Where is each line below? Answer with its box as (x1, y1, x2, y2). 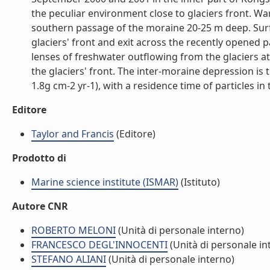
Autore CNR (12, 199, 68, 213)
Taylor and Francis (31, 127, 114, 140)
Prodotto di (12, 151, 66, 165)
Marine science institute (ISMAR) (31, 175, 178, 189)
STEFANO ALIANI (31, 253, 106, 266)
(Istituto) (178, 175, 220, 189)
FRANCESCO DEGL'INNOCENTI (31, 238, 168, 251)
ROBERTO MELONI (31, 224, 116, 237)
